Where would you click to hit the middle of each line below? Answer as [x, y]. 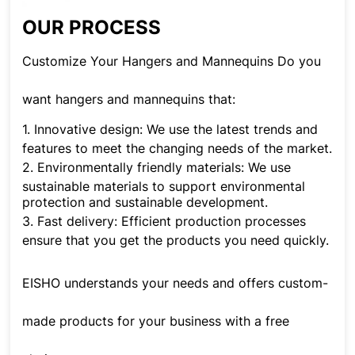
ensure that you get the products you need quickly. [176, 240]
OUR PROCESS [92, 28]
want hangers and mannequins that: [129, 99]
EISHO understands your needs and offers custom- [176, 283]
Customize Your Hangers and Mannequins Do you [172, 61]
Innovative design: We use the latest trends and [176, 130]
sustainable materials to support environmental [164, 187]
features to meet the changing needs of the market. [177, 149]
